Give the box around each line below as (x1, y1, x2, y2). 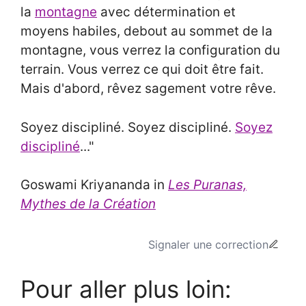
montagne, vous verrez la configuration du (20, 42, 280, 59)
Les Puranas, (168, 177, 247, 193)
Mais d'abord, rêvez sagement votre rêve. (20, 81, 283, 97)
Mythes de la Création (20, 196, 156, 212)
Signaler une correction (148, 237, 268, 251)
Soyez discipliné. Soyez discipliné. (20, 119, 235, 135)
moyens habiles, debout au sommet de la (20, 23, 273, 40)
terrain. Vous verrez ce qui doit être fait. (20, 61, 264, 78)
